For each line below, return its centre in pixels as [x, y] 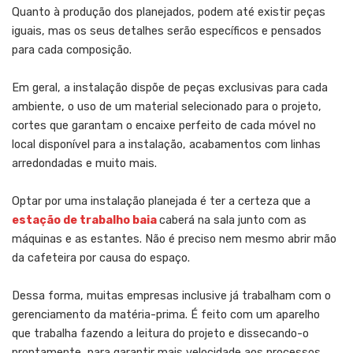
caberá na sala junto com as [233, 221]
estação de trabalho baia [84, 221]
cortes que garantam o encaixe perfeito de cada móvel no [164, 126]
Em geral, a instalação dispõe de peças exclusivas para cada [170, 88]
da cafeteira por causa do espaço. [101, 258]
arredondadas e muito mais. [84, 164]
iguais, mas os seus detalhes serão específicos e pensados [167, 32]
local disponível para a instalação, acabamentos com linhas [166, 145]
